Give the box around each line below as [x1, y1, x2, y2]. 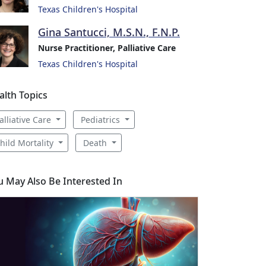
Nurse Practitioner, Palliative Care [38, 42, 176, 53]
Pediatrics [80, 114, 122, 125]
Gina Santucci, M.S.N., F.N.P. [38, 25, 180, 39]
